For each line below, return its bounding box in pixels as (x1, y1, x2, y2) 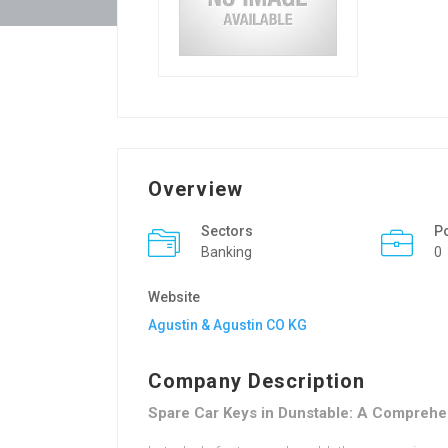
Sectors (201, 223, 253, 239)
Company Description (148, 369, 365, 393)
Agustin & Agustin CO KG (148, 317, 307, 333)
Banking (201, 244, 252, 260)
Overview (148, 177, 243, 201)
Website (148, 289, 200, 305)
